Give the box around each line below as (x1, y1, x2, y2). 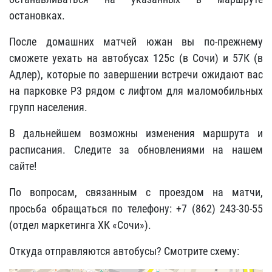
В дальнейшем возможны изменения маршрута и (9, 127, 263, 140)
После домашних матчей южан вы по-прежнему (9, 35, 263, 48)
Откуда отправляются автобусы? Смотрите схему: (9, 245, 239, 257)
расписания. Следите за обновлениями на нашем (9, 143, 263, 156)
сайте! (9, 160, 36, 172)
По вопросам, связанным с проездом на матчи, (9, 186, 263, 199)
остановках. (9, 9, 65, 22)
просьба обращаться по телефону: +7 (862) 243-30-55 (9, 202, 263, 215)
